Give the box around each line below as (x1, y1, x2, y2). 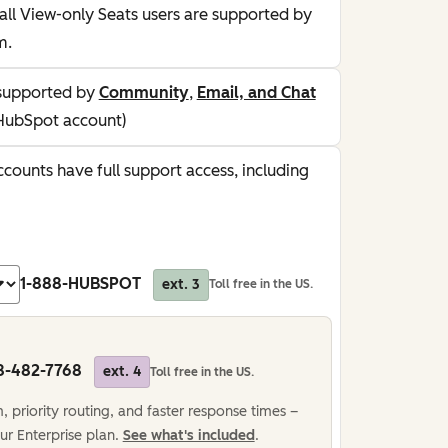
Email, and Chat (196, 83, 316, 102)
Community (98, 83, 189, 102)
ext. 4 (102, 363, 141, 380)
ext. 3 (161, 275, 200, 293)
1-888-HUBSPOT (19, 273, 145, 293)
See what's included (122, 427, 255, 444)
